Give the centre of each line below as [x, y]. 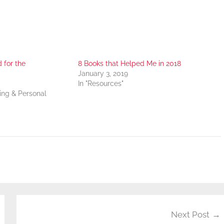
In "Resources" [100, 83]
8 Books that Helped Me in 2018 [129, 63]
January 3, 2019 [103, 73]
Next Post [190, 215]
